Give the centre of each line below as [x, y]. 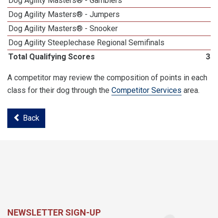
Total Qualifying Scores [52, 57]
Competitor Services [146, 90]
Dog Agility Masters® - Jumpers [64, 14]
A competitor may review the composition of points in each [107, 78]
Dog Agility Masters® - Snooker [63, 28]
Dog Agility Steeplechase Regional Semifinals [87, 43]
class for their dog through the [59, 90]
